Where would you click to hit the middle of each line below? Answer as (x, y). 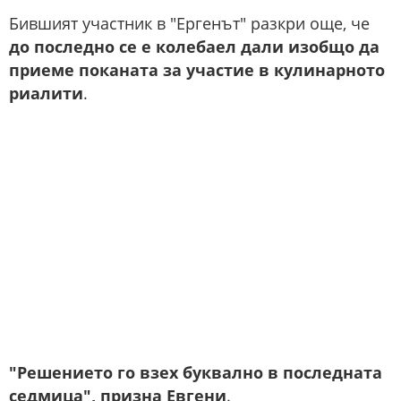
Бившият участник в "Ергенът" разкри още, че (189, 24)
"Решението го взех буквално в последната (196, 373)
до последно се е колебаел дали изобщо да (194, 47)
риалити (46, 94)
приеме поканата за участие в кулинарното (197, 70)
